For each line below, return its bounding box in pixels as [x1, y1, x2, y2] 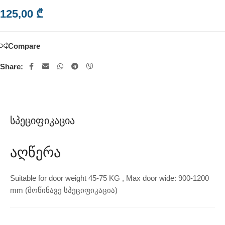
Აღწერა [10, 145, 61, 161]
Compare [8, 41, 40, 50]
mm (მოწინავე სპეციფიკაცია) [10, 186, 118, 195]
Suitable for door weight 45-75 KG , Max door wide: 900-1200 [10, 174, 209, 183]
